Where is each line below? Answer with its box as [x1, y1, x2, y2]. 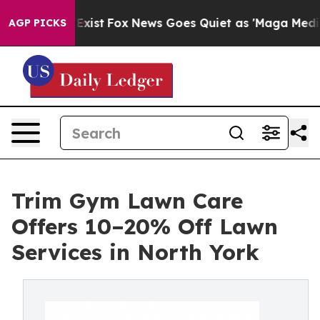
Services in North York [11, 239, 259, 266]
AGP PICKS [9, 16, 66, 29]
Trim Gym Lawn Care [11, 187, 243, 214]
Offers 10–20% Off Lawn [11, 213, 278, 240]
